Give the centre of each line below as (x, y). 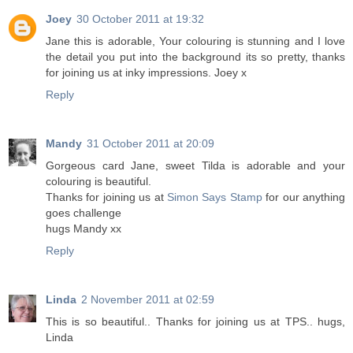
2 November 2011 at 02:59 (148, 299)
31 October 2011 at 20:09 (150, 143)
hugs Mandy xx (84, 228)
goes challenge (84, 212)
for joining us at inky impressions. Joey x (146, 72)
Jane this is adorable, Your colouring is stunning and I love (195, 41)
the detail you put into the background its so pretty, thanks (195, 56)
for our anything (306, 197)
